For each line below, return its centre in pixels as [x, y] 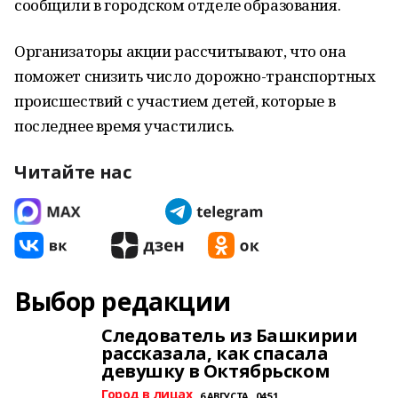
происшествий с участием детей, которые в [175, 101]
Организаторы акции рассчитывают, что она [180, 51]
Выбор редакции [123, 301]
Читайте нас [73, 172]
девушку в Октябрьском [216, 371]
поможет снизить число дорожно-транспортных [195, 76]
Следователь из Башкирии [230, 335]
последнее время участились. [124, 126]
